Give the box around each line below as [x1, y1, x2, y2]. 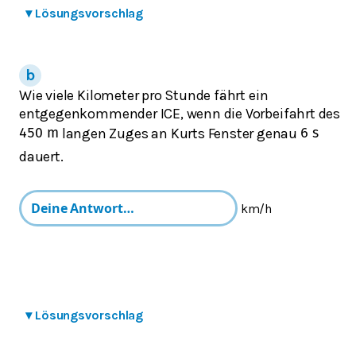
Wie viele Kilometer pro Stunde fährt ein [19, 86, 269, 104]
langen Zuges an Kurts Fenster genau [59, 124, 300, 142]
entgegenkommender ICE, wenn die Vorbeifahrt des [19, 104, 340, 122]
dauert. [19, 147, 64, 165]
